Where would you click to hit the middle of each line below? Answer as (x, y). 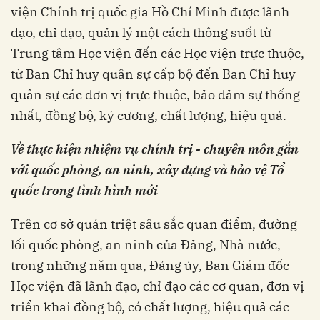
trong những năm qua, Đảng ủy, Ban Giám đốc (150, 266)
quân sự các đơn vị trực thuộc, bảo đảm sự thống (155, 95)
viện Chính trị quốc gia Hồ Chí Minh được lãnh (150, 12)
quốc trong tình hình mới (84, 191)
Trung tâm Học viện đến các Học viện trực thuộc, (157, 54)
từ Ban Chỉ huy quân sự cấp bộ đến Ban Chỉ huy (153, 74)
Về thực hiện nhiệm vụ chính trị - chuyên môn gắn (155, 149)
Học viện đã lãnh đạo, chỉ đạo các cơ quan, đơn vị (157, 286)
